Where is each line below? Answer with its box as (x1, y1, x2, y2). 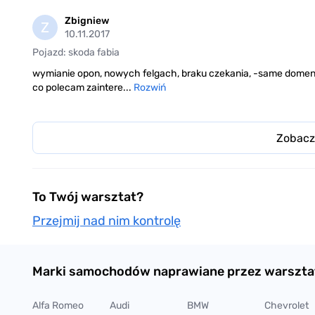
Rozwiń (134, 82, 166, 94)
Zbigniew (65, 15, 109, 27)
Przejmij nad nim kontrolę (32, 213, 181, 229)
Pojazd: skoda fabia (32, 46, 120, 59)
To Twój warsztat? (32, 189, 143, 205)
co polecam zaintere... (32, 82, 134, 94)
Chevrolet (264, 300, 309, 312)
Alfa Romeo (32, 300, 84, 312)
